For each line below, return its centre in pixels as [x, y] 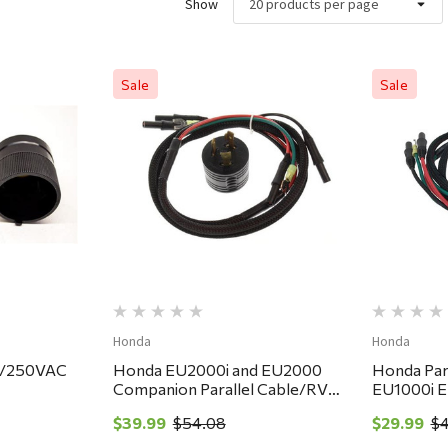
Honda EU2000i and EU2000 [217, 370]
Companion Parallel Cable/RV [220, 389]
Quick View [232, 159]
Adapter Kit [154, 408]
